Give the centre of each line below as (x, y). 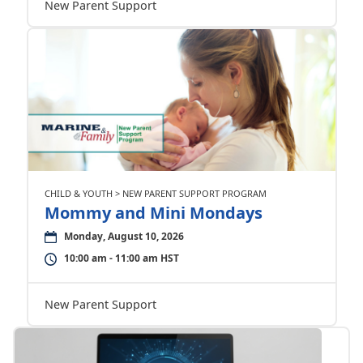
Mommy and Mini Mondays (153, 213)
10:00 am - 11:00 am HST (121, 258)
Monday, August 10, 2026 (124, 236)
